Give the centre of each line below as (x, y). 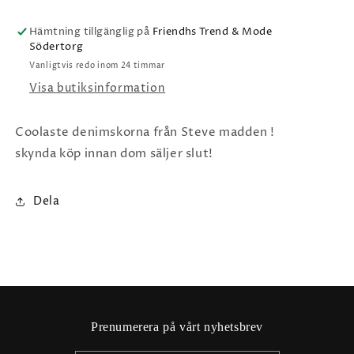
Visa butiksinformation (98, 88)
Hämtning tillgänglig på (91, 31)
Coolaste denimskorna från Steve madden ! (147, 132)
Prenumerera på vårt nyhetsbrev (177, 326)
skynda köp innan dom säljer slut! (116, 153)
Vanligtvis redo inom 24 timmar (97, 65)
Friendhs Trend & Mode (212, 31)
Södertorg (56, 46)
